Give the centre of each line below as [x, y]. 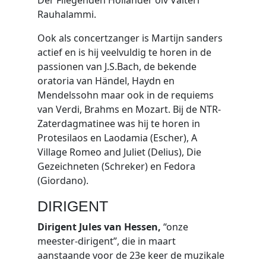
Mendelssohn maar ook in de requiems [125, 95]
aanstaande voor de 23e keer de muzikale [131, 255]
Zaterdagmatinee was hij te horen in [118, 123]
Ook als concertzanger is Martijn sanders [130, 38]
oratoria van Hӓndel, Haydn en [106, 81]
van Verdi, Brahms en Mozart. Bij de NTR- [129, 109]
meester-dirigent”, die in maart [106, 241]
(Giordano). [63, 180]
